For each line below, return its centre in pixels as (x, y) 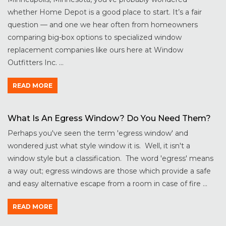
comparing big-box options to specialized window (95, 38)
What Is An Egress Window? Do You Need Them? (109, 119)
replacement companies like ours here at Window (95, 50)
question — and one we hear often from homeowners (103, 25)
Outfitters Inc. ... (36, 63)
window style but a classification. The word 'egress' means (110, 159)
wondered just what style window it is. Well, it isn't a (99, 146)
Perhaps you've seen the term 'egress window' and (98, 133)
